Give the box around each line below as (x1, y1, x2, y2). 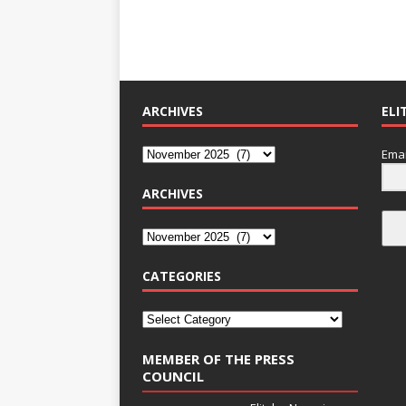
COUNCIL (142, 366, 204, 385)
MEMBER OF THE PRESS (142, 349, 295, 368)
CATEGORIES (142, 266, 221, 285)
